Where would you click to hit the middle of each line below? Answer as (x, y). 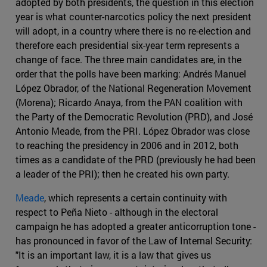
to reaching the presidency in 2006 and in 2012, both (127, 145)
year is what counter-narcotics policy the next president (133, 17)
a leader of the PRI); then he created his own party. (122, 174)
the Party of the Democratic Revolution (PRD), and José (134, 117)
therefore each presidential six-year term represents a (128, 45)
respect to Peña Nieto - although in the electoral (117, 212)
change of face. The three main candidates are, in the (128, 60)
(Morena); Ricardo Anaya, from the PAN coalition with (129, 103)
